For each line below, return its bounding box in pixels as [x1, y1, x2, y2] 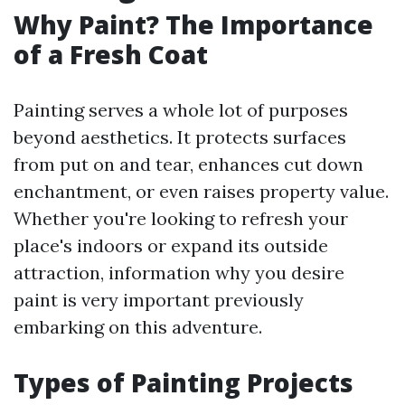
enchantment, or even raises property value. [14, 180, 389, 202]
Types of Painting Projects [14, 365, 353, 400]
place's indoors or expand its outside [14, 234, 328, 257]
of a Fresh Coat [14, 37, 208, 71]
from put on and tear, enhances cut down [14, 153, 363, 175]
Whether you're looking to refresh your [14, 207, 348, 230]
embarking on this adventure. [14, 316, 262, 338]
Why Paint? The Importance [14, 7, 373, 42]
